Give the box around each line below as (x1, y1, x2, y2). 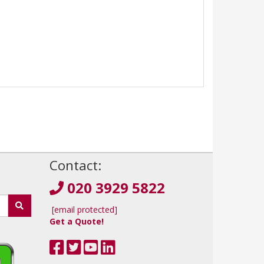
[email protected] (51, 204, 117, 215)
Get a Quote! (49, 216, 104, 227)
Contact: (49, 156, 101, 174)
